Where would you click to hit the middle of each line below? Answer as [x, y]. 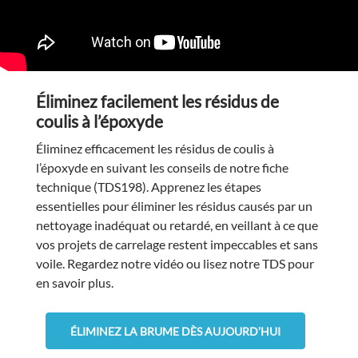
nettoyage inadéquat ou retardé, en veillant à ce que [177, 225]
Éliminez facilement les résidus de [157, 101]
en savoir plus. [74, 283]
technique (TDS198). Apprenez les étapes [148, 187]
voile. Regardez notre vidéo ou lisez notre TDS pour [175, 264]
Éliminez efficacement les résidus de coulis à [155, 149]
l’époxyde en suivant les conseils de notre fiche [162, 168]
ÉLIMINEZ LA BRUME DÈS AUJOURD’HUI [175, 331]
